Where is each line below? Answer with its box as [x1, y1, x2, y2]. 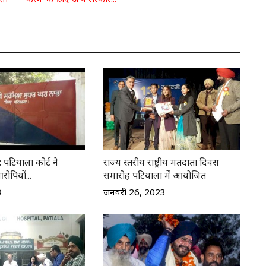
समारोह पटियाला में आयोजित [103, 168, 206, 182]
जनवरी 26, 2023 [103, 185, 166, 198]
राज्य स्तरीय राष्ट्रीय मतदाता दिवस [103, 155, 219, 169]
